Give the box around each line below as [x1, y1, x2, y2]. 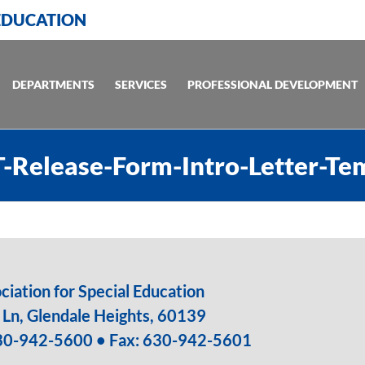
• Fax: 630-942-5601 [95, 330, 252, 350]
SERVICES [115, 77, 167, 91]
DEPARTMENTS [12, 77, 95, 91]
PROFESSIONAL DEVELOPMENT [187, 77, 358, 91]
